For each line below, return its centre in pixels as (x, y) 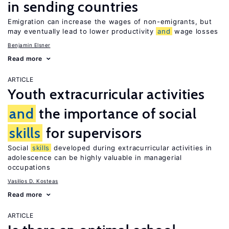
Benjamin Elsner (29, 45)
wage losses (195, 31)
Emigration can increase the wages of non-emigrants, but (110, 21)
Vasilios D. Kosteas (33, 181)
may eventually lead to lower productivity (82, 31)
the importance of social (116, 113)
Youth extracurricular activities (106, 94)
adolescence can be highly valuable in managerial (95, 157)
